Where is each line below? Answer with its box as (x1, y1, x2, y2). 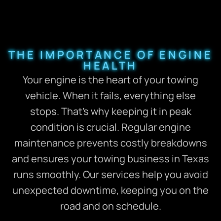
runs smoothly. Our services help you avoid (13, 167, 208, 181)
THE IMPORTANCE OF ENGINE (8, 47, 213, 62)
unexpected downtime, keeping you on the (12, 183, 209, 197)
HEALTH (83, 58, 138, 73)
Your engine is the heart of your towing (23, 73, 198, 86)
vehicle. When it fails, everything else (25, 88, 196, 102)
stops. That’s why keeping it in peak (30, 104, 191, 118)
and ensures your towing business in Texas (12, 151, 209, 165)
